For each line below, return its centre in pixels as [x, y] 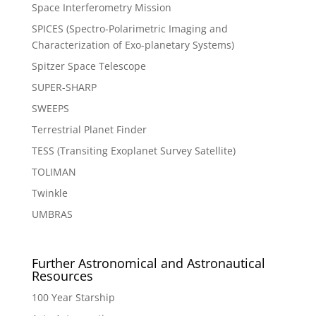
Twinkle [49, 193]
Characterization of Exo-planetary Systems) [133, 45]
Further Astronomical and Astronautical [148, 263]
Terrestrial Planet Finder [89, 130]
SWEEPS [50, 109]
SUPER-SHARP [64, 87]
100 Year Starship [73, 297]
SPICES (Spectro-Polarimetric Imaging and [129, 29]
